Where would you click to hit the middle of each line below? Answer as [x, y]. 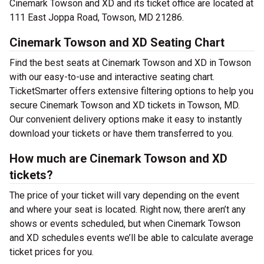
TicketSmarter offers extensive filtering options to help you [131, 91]
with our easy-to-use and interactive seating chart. [112, 77]
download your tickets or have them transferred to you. [121, 133]
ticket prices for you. [52, 252]
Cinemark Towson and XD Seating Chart [117, 42]
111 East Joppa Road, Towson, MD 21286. [97, 17]
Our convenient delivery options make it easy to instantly [126, 119]
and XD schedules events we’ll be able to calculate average [131, 238]
